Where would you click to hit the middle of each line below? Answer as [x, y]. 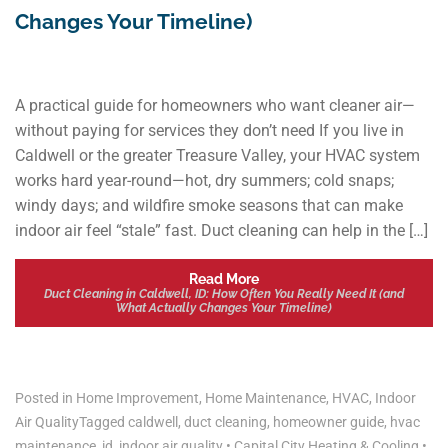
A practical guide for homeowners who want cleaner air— [215, 106]
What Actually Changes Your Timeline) [224, 308]
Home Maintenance [265, 398]
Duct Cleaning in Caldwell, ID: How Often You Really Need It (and [224, 294]
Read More [224, 279]
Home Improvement [137, 398]
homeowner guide [328, 422]
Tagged [103, 422]
